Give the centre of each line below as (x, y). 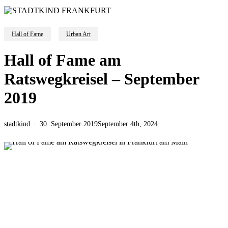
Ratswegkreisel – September (102, 79)
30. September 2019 (69, 124)
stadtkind (17, 124)
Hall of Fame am (63, 60)
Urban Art (78, 34)
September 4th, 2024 (128, 124)
